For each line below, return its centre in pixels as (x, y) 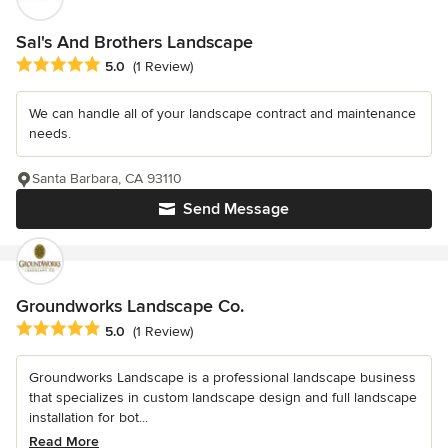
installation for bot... (88, 418)
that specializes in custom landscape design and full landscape (223, 398)
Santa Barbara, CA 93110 (107, 179)
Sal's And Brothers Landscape (134, 42)
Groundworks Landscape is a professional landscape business (222, 378)
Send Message (236, 209)
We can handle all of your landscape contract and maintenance (222, 114)
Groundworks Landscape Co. (130, 306)
